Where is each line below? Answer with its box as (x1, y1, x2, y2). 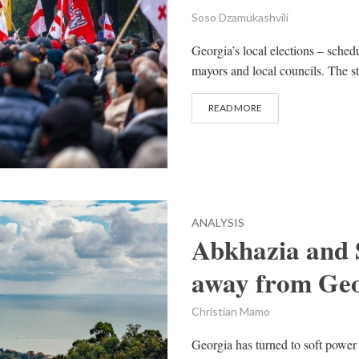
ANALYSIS (192, 216, 244, 230)
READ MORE (208, 102, 262, 114)
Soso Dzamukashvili (192, 10, 288, 24)
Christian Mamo (192, 305, 270, 319)
